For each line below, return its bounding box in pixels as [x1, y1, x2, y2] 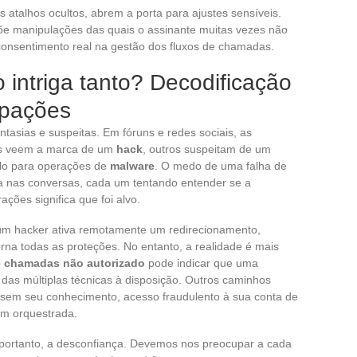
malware [110, 159, 155, 172]
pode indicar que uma [145, 256, 258, 269]
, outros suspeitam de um [143, 142, 271, 155]
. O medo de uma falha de [155, 159, 287, 172]
